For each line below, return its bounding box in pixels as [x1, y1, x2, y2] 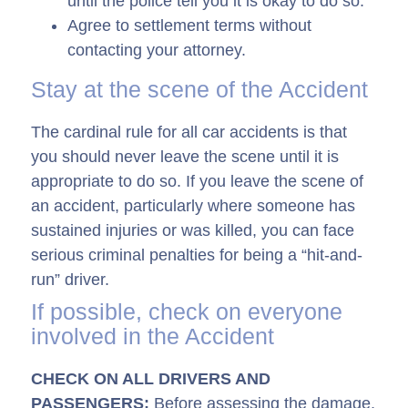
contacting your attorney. [67, 41, 246, 60]
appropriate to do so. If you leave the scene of [31, 172, 363, 191]
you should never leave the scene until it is [31, 148, 339, 167]
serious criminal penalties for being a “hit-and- [31, 246, 362, 265]
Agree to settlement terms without [67, 16, 311, 36]
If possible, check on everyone [31, 299, 342, 325]
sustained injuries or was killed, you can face [31, 221, 354, 240]
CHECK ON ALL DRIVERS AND [31, 370, 270, 389]
